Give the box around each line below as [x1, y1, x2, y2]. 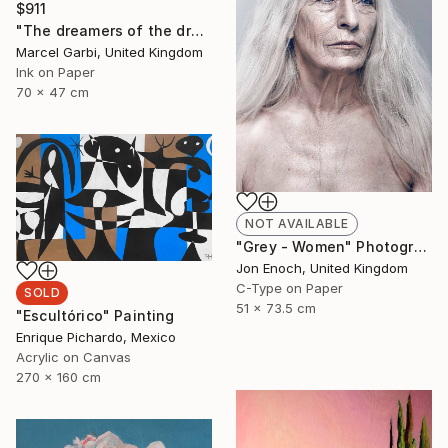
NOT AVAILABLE [245, 215, 349, 231]
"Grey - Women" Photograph [413, 237, 427, 255]
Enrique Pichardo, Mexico [16, 328, 176, 345]
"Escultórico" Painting [16, 306, 175, 324]
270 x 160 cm [16, 368, 101, 385]
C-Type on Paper [236, 279, 343, 296]
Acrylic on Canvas [16, 348, 131, 365]
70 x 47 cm [16, 83, 89, 100]
